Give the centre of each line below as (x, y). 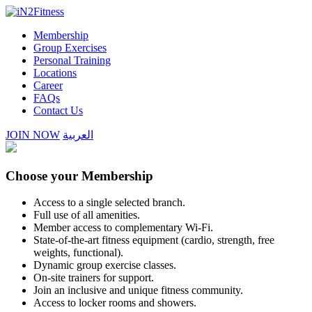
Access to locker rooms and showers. (115, 303)
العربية (78, 135)
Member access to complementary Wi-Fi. (123, 228)
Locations (55, 73)
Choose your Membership (79, 175)
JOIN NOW (33, 135)
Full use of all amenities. (87, 215)
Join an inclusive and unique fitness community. (138, 290)
